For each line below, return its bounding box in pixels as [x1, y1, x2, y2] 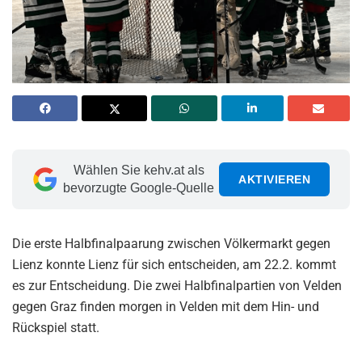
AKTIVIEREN [238, 172, 310, 186]
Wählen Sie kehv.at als [73, 162, 204, 177]
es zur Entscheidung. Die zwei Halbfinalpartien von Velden [12, 277, 342, 293]
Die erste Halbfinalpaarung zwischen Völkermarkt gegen [12, 235, 330, 251]
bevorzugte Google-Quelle [63, 180, 214, 195]
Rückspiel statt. [12, 319, 99, 335]
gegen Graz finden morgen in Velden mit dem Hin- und [12, 298, 319, 314]
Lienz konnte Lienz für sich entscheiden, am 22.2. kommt [12, 256, 336, 272]
